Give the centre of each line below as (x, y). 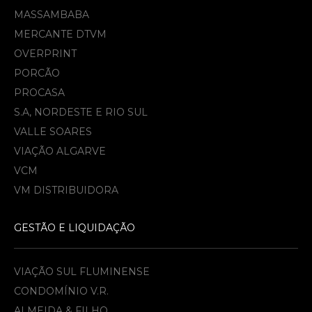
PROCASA (39, 93)
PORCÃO (37, 73)
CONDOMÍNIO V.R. (61, 291)
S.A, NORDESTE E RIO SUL (81, 112)
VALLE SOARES (53, 132)
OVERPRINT (45, 54)
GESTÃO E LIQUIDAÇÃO (75, 228)
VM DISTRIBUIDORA (66, 190)
